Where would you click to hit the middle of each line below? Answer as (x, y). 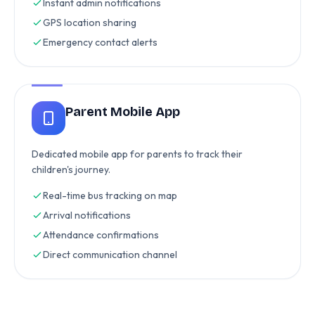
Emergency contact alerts (100, 42)
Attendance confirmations (101, 235)
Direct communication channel (110, 255)
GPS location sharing (90, 22)
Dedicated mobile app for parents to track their (137, 154)
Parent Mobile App (123, 112)
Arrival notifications (87, 215)
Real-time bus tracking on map (110, 195)
